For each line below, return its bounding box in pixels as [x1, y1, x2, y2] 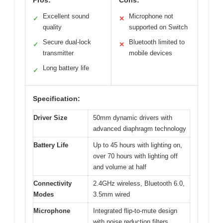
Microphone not [129, 12, 173, 20]
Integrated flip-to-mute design [93, 207, 177, 215]
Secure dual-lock [43, 38, 91, 46]
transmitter [43, 49, 74, 57]
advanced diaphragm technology [93, 124, 186, 132]
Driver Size [33, 113, 67, 121]
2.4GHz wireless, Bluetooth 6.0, [93, 179, 185, 187]
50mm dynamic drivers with [93, 113, 172, 121]
